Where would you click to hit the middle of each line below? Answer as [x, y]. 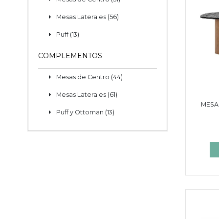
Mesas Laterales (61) [87, 94]
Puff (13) [68, 34]
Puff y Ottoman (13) [85, 112]
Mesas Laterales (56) [88, 17]
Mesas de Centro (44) [89, 77]
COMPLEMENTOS [70, 56]
